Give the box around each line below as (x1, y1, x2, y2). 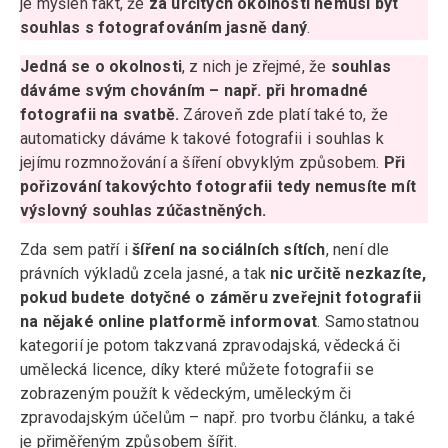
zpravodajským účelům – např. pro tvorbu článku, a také (20, 408, 415, 428)
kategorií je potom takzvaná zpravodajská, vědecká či (20, 336, 401, 356)
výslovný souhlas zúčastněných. (20, 201, 271, 221)
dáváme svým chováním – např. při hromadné (20, 81, 369, 101)
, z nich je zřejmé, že (182, 57, 331, 77)
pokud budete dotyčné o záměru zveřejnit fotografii (20, 288, 421, 308)
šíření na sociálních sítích (132, 240, 326, 260)
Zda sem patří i (20, 240, 133, 260)
